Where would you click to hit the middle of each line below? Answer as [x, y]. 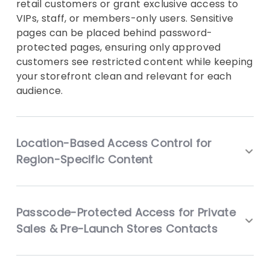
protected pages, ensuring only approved [118, 48]
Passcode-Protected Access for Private [126, 213]
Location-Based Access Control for [114, 143]
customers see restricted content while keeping [134, 62]
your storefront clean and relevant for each [124, 77]
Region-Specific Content [84, 160]
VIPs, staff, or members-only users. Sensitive [125, 19]
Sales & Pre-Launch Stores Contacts [117, 229]
